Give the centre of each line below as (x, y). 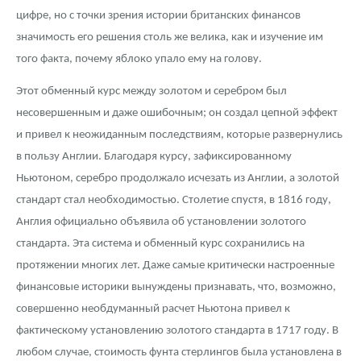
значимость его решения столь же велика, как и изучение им (170, 38)
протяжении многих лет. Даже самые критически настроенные (175, 266)
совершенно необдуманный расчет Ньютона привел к (153, 309)
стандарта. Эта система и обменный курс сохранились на (160, 244)
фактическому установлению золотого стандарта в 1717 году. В (177, 331)
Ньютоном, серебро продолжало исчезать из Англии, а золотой (178, 179)
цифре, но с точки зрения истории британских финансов (158, 16)
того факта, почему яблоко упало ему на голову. (139, 60)
